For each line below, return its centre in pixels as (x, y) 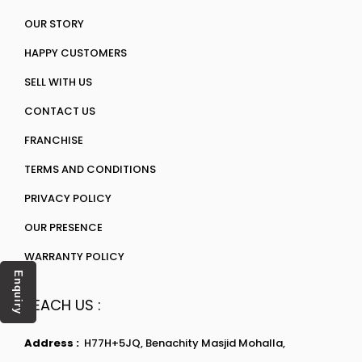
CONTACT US (60, 111)
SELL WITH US (58, 82)
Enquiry (18, 292)
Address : (54, 343)
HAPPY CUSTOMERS (76, 53)
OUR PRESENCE (63, 227)
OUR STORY (54, 24)
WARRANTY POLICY (74, 257)
